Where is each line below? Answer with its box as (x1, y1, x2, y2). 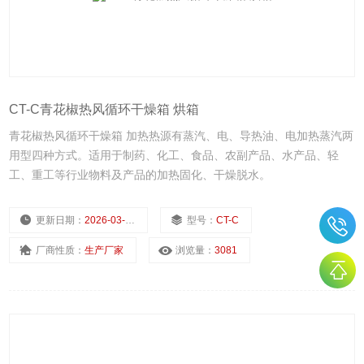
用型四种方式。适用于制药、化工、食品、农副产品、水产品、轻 (9, 149, 340, 162)
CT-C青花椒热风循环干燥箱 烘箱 (9, 102, 200, 117)
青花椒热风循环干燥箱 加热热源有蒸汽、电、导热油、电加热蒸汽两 (9, 129, 354, 143)
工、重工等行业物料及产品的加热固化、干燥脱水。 (9, 168, 271, 182)
